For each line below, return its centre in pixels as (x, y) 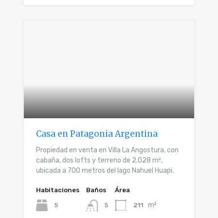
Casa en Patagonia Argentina (97, 134)
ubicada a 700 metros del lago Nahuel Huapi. (105, 171)
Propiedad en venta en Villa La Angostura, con (107, 150)
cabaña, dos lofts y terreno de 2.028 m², (99, 161)
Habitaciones (58, 190)
